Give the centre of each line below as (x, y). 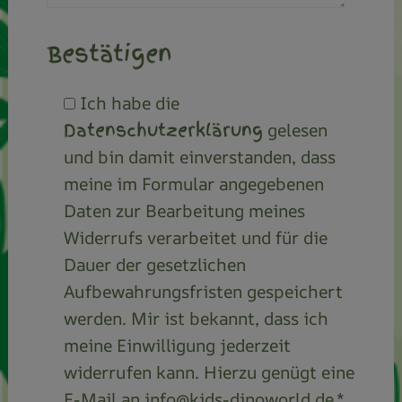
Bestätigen (109, 54)
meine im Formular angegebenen (194, 184)
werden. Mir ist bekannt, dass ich (197, 319)
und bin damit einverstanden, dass (200, 157)
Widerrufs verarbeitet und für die (196, 238)
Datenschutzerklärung (164, 131)
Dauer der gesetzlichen (155, 265)
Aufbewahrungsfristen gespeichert (204, 292)
